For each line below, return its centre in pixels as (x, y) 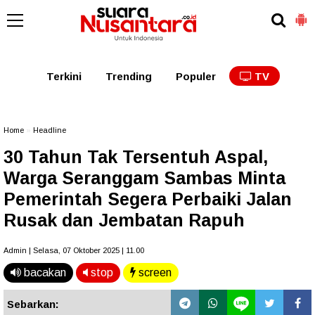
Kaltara (210, 8)
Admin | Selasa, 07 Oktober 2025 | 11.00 (74, 250)
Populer (195, 76)
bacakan (44, 272)
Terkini (64, 76)
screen (154, 272)
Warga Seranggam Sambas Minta (144, 178)
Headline (50, 130)
